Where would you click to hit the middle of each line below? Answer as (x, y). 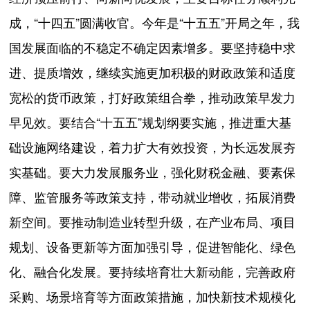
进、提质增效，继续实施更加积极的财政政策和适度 (153, 72)
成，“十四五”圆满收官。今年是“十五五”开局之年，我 (155, 22)
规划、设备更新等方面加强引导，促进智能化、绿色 (153, 247)
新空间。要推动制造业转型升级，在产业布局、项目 (153, 222)
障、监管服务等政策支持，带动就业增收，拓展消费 (153, 197)
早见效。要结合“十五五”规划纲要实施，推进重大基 (151, 122)
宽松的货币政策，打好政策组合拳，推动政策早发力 (153, 97)
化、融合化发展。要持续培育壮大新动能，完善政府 (153, 272)
